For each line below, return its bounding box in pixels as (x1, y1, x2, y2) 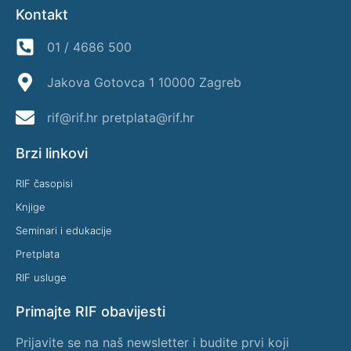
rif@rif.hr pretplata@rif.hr (47, 109, 194, 125)
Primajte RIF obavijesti (16, 302, 165, 320)
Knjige (16, 200, 45, 213)
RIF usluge (16, 270, 67, 284)
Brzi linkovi (16, 144, 88, 161)
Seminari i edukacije (16, 223, 112, 237)
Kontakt (16, 5, 68, 23)
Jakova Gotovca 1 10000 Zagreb (47, 74, 241, 90)
